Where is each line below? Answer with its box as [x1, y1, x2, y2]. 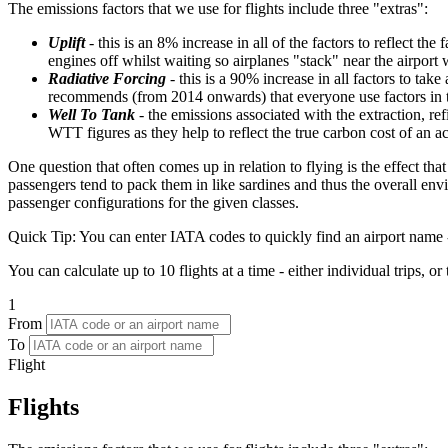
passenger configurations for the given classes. [8, 194, 299, 212]
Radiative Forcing [48, 70, 166, 88]
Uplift [48, 34, 85, 52]
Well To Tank [48, 106, 135, 124]
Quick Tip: [8, 228, 76, 246]
